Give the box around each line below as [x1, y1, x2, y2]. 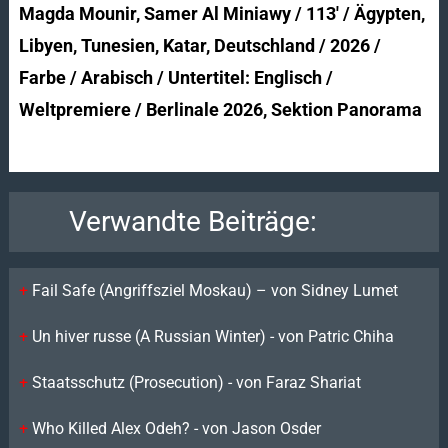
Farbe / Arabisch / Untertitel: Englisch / [18, 66, 333, 88]
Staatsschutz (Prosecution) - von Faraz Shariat [31, 372, 361, 392]
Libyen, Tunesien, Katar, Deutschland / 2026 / [18, 34, 381, 56]
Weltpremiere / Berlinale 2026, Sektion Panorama [18, 98, 422, 120]
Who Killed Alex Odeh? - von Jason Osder [31, 418, 321, 438]
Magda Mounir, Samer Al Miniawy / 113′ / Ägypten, [18, 2, 425, 24]
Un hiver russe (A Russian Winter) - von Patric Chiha [31, 326, 394, 346]
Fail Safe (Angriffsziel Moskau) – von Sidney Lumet [31, 280, 398, 300]
